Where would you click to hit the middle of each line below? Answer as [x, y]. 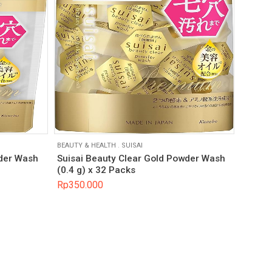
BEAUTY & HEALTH [86, 145]
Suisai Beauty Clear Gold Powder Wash [141, 159]
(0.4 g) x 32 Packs [96, 170]
